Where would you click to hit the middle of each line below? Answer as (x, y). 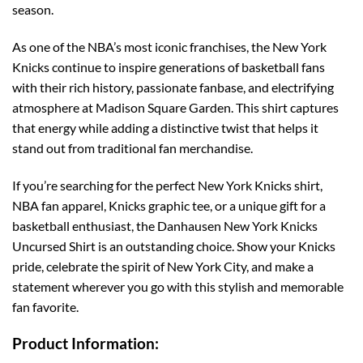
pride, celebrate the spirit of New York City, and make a (163, 266)
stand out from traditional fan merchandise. (132, 148)
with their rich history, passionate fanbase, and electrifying (173, 88)
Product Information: (85, 343)
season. (33, 10)
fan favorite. (45, 306)
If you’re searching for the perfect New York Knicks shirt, (167, 185)
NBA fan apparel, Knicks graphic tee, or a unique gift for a (169, 205)
